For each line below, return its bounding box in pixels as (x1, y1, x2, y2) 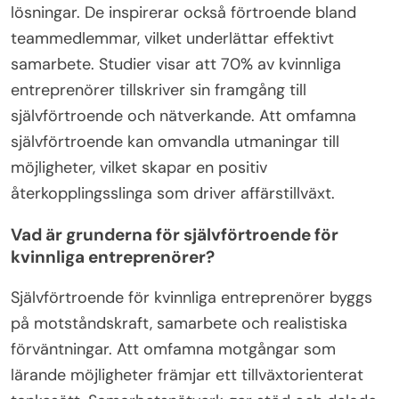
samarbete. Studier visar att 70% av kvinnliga (11, 53, 341, 75)
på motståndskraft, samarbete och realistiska (11, 312, 347, 334)
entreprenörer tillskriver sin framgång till (11, 78, 306, 101)
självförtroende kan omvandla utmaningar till (11, 130, 339, 152)
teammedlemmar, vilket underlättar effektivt (11, 27, 334, 49)
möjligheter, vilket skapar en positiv (11, 156, 267, 178)
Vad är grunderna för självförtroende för (11, 223, 338, 246)
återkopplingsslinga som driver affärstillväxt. (11, 182, 335, 204)
